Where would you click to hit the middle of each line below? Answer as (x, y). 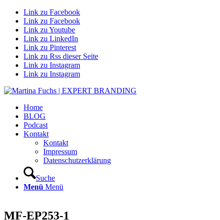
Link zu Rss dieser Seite (61, 56)
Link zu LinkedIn (51, 39)
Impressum (60, 151)
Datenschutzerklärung (77, 160)
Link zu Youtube (49, 30)
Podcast (36, 125)
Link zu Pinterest (50, 47)
